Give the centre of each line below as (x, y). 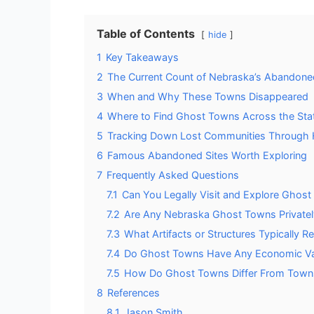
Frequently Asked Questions (173, 175)
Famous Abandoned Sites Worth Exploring (207, 155)
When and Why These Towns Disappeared (208, 96)
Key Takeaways (142, 57)
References (134, 292)
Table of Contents (146, 33)
